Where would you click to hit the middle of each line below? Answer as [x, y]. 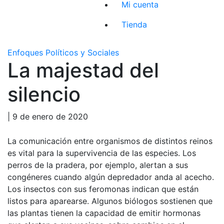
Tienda [134, 24]
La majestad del [83, 70]
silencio [44, 94]
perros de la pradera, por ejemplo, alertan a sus [98, 165]
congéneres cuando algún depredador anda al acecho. [111, 177]
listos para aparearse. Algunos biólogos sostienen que [110, 201]
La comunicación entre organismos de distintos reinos [110, 141]
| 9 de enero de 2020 [48, 116]
